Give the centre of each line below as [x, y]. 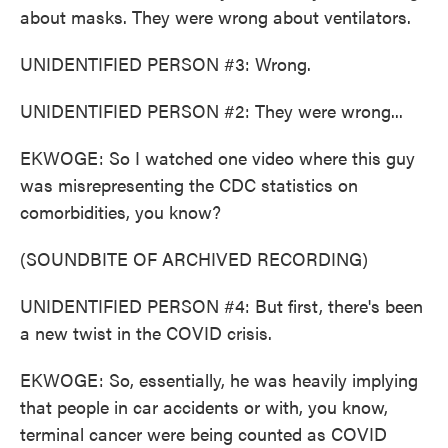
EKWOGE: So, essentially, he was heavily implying [219, 379]
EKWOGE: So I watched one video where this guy [217, 157]
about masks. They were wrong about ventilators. [215, 16]
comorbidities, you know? [120, 211]
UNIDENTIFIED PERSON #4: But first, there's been [221, 305]
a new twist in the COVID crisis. [146, 332]
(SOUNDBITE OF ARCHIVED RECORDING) [194, 258]
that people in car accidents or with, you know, [204, 406]
